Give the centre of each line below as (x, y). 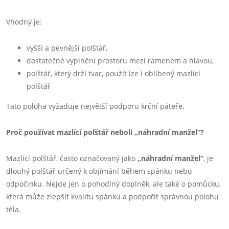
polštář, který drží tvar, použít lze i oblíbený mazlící (113, 73)
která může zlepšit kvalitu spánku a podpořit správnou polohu (112, 197)
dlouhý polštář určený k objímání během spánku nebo (99, 171)
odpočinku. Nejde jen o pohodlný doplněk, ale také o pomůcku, (113, 184)
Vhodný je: (24, 22)
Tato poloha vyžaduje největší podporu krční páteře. (95, 106)
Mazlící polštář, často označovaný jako (72, 158)
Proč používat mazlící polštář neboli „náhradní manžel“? (105, 132)
